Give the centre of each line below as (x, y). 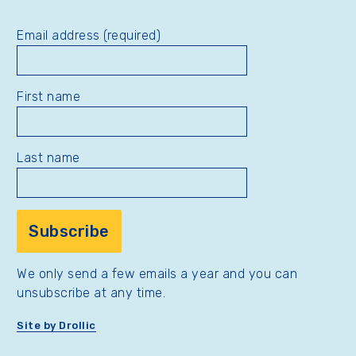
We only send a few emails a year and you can (157, 273)
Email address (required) (89, 35)
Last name (48, 157)
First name (48, 96)
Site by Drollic (56, 326)
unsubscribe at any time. (91, 292)
